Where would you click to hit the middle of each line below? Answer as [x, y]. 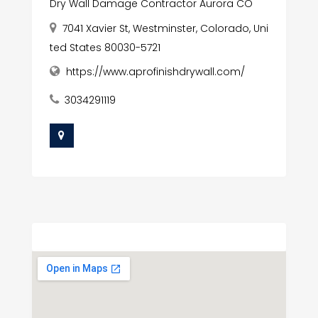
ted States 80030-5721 [105, 47]
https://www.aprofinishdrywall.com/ [155, 71]
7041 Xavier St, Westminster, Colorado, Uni [165, 28]
